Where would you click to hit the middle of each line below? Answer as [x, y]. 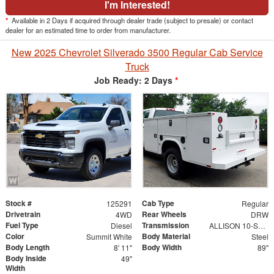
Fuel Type [22, 225]
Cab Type [158, 203]
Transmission [165, 225]
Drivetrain [23, 214]
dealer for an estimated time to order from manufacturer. [88, 30]
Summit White [109, 236]
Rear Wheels [164, 214]
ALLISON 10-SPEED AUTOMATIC [261, 225]
